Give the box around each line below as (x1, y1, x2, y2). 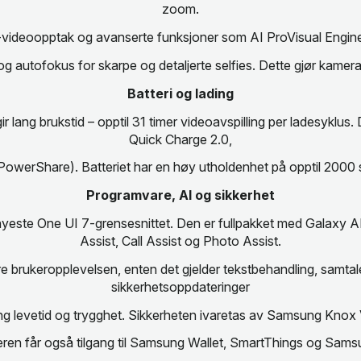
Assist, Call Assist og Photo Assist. (80, 233, 281, 250)
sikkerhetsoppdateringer (111, 278, 250, 295)
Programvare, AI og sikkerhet (86, 187, 275, 204)
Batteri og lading (127, 85, 234, 102)
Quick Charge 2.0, (129, 131, 232, 147)
